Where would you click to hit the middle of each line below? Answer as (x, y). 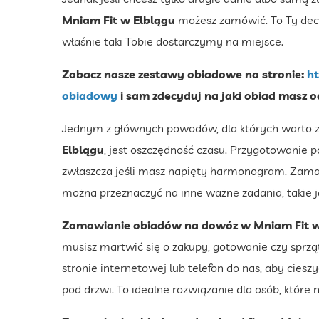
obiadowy (90, 96)
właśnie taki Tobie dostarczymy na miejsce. (173, 42)
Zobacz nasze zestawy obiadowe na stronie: (184, 74)
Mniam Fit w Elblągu (119, 20)
